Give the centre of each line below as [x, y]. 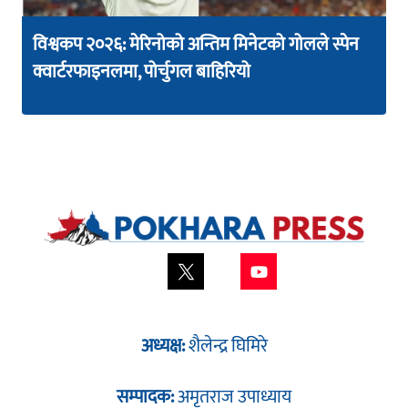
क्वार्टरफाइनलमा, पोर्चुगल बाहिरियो [142, 72]
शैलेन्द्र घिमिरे [228, 347]
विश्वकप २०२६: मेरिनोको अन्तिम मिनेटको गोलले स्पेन [196, 45]
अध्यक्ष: [164, 347]
